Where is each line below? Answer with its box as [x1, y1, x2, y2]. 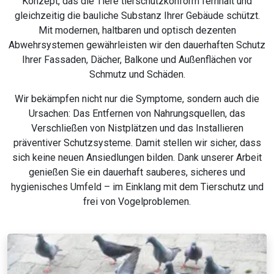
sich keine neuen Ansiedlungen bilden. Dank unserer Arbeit [12, 152, 262, 164]
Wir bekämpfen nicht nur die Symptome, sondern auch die [15, 93, 259, 105]
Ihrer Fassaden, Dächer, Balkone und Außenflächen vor [22, 54, 252, 66]
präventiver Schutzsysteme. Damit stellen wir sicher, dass [13, 137, 261, 149]
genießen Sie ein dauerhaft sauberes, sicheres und [29, 166, 245, 179]
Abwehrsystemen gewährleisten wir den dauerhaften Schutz [9, 39, 265, 51]
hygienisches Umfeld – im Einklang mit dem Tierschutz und [10, 181, 264, 193]
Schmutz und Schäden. [89, 68, 185, 81]
